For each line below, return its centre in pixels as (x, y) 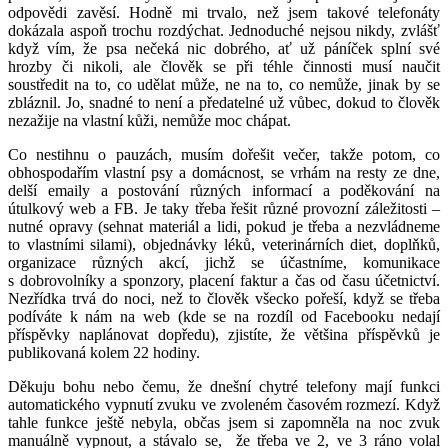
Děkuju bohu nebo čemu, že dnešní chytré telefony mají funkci (224, 386)
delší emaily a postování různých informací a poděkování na (224, 190)
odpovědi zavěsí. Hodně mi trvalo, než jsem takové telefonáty (224, 12)
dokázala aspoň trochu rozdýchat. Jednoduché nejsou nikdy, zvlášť (224, 30)
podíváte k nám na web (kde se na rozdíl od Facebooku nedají (224, 316)
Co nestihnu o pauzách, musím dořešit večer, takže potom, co (224, 154)
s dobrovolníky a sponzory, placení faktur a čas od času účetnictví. (224, 280)
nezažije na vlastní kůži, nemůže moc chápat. (149, 120)
